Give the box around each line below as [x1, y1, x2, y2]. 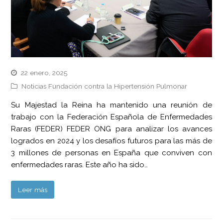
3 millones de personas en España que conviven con [11, 148, 212, 157]
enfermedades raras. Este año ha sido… [11, 160, 148, 169]
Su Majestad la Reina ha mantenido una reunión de [11, 100, 212, 110]
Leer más [18, 185, 48, 194]
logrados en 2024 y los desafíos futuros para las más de [11, 136, 212, 145]
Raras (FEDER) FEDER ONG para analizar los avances [11, 124, 212, 133]
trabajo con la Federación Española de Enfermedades [11, 112, 212, 121]
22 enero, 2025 [21, 68, 68, 77]
